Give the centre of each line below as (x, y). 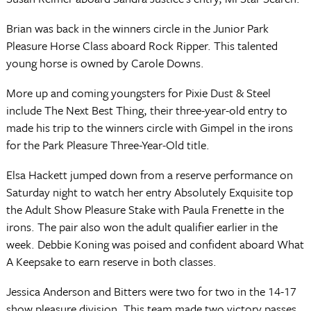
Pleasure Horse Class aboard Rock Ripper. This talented (142, 45)
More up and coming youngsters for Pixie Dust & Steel (138, 93)
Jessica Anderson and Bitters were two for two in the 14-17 (151, 291)
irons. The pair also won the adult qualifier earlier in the (142, 227)
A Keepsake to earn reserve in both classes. (111, 261)
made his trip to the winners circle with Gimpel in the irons (149, 127)
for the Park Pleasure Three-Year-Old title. (108, 145)
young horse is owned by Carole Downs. (105, 63)
